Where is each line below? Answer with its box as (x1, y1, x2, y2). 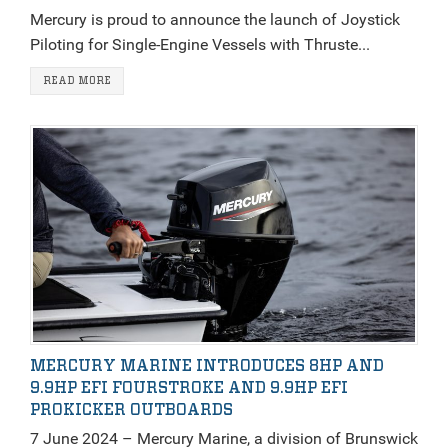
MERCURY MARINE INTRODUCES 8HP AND (30, 358, 384, 375)
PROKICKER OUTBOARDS (30, 402, 233, 419)
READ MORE (43, 75, 111, 86)
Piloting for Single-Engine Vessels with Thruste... (30, 34, 370, 54)
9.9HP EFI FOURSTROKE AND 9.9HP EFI (30, 380, 348, 397)
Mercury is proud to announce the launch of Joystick (30, 9, 400, 29)
